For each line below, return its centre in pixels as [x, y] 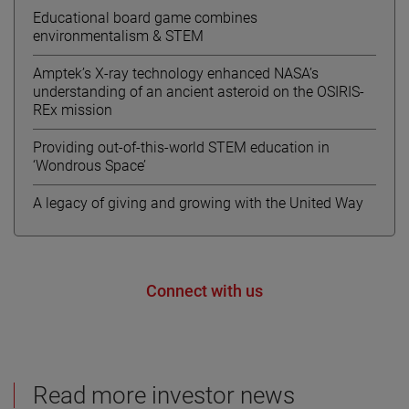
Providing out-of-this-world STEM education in [181, 147]
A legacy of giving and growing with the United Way [198, 203]
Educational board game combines [145, 17]
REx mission [73, 110]
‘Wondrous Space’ [89, 165]
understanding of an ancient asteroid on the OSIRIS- [199, 91]
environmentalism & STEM [118, 36]
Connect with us [204, 290]
